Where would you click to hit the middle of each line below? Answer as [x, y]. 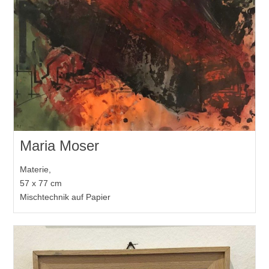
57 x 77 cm [41, 183]
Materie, [36, 170]
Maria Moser [60, 146]
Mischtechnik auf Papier [65, 197]
